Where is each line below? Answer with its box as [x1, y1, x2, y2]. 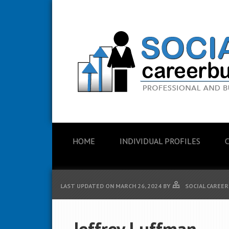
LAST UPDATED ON [60, 182, 116, 190]
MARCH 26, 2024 [116, 182, 162, 190]
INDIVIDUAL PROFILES [120, 136, 200, 146]
